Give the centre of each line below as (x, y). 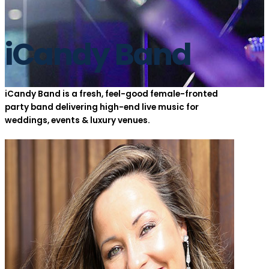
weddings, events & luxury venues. (77, 121)
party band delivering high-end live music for (102, 107)
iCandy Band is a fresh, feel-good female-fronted (111, 94)
